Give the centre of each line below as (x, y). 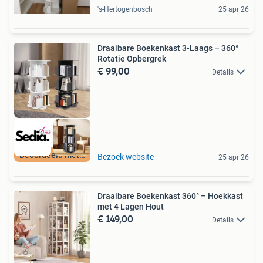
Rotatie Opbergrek (132, 58)
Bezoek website (126, 157)
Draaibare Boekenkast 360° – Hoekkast (170, 196)
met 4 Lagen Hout (131, 207)
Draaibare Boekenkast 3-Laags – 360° (168, 48)
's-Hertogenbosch (125, 9)
